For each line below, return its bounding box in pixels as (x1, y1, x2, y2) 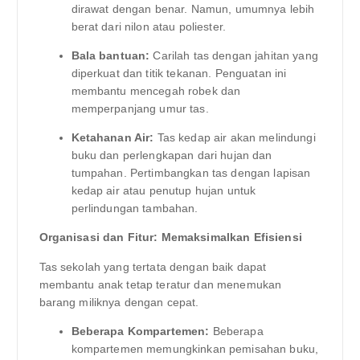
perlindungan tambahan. (71, 202, 198, 215)
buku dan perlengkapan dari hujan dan (71, 149, 272, 162)
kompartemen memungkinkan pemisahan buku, (71, 342, 319, 355)
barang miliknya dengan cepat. (39, 295, 199, 309)
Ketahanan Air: (71, 131, 154, 145)
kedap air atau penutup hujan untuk (71, 184, 256, 198)
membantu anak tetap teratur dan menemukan (39, 277, 282, 291)
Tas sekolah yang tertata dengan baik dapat (39, 260, 267, 273)
